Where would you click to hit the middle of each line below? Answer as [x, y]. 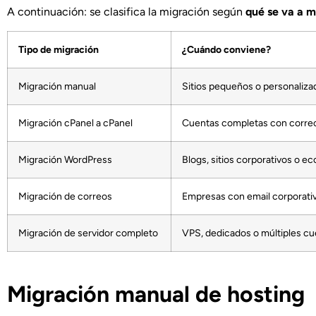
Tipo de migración [59, 49]
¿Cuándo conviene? [226, 49]
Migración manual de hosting [156, 294]
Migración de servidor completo [88, 232]
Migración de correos [65, 196]
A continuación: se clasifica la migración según [126, 12]
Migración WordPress [65, 159]
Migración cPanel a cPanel [75, 122]
